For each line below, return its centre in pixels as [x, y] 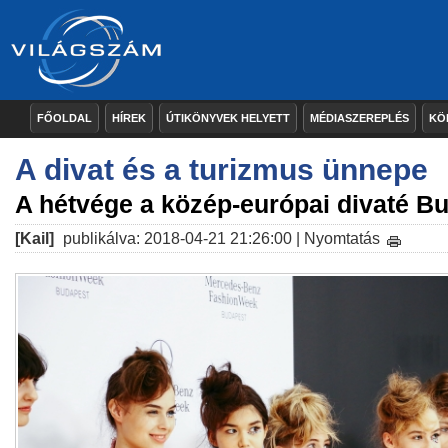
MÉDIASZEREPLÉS [359, 118]
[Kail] [34, 238]
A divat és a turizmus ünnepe [221, 169]
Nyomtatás [342, 238]
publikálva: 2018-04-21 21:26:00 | [181, 238]
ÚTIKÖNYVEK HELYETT [228, 118]
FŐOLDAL [64, 118]
